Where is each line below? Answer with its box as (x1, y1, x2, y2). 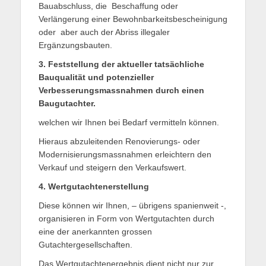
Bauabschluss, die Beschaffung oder (39, 1, 178, 11)
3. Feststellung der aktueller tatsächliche (39, 59, 204, 69)
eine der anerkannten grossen (39, 227, 152, 237)
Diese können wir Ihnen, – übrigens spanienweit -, (39, 201, 226, 211)
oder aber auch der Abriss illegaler (39, 27, 170, 37)
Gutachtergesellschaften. (39, 240, 132, 250)
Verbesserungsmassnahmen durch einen (39, 85, 204, 96)
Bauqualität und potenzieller (39, 72, 154, 83)
